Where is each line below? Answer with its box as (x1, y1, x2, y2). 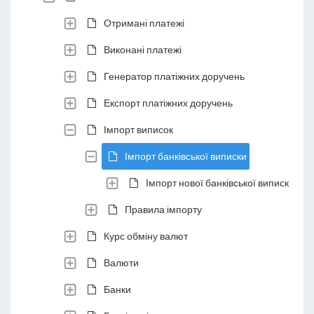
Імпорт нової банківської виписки (146, 176, 294, 189)
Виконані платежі (104, 43, 182, 56)
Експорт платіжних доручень (104, 96, 233, 109)
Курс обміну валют (104, 229, 188, 243)
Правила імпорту (125, 203, 202, 216)
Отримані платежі (104, 16, 184, 29)
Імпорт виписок (104, 123, 173, 136)
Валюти (104, 256, 139, 269)
